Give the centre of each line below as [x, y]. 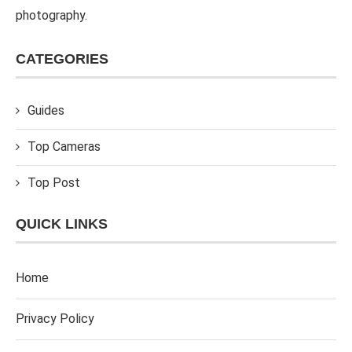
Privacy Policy [55, 319]
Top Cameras [64, 147]
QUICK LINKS [62, 224]
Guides [46, 111]
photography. [51, 16]
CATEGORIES [62, 59]
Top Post [54, 183]
